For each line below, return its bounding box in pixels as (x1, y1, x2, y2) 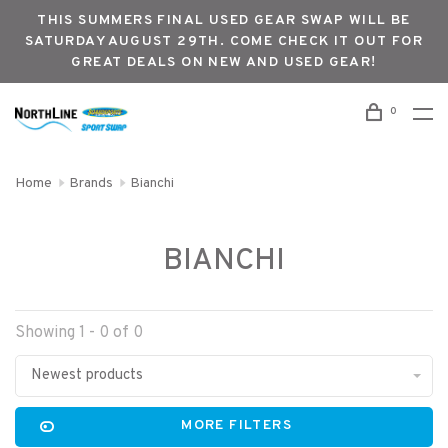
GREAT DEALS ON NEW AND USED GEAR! (71, 54, 377, 71)
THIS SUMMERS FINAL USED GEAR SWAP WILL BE (37, 12, 411, 29)
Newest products (31, 366, 143, 385)
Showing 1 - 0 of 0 (15, 323, 143, 343)
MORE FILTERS (181, 417, 293, 434)
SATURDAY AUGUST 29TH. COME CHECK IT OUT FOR (24, 33, 424, 50)
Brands (69, 175, 113, 192)
